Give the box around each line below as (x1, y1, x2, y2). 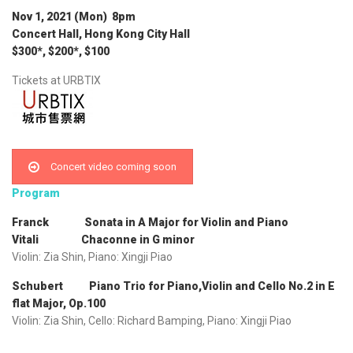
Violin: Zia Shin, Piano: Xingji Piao (12, 251, 173, 264)
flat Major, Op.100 (12, 297, 106, 310)
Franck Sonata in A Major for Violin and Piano (12, 216, 288, 229)
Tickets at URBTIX (12, 74, 106, 87)
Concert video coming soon (50, 161, 176, 173)
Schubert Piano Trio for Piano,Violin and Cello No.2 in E (12, 280, 335, 293)
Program (12, 187, 60, 200)
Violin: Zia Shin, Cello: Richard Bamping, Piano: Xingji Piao (12, 314, 292, 328)
